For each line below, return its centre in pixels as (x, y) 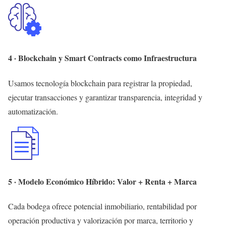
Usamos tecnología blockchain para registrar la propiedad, (100, 83)
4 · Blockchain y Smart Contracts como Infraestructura (102, 58)
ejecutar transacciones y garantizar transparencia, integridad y (105, 97)
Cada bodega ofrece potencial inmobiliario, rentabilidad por (102, 206)
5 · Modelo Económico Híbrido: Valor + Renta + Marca (102, 181)
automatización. (33, 111)
